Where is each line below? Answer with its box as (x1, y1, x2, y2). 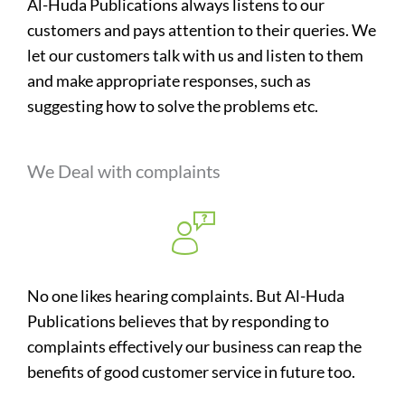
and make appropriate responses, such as (27, 71, 311, 90)
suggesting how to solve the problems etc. (27, 96, 318, 116)
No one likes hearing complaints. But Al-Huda (27, 286, 344, 306)
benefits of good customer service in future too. (27, 362, 355, 381)
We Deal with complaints (27, 160, 221, 182)
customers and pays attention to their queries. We (27, 20, 376, 40)
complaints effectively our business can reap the (27, 336, 362, 356)
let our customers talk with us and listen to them (27, 45, 363, 65)
